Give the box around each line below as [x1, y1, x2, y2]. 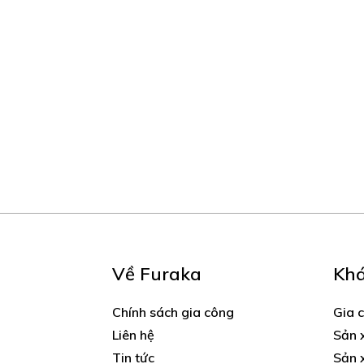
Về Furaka [112, 262, 201, 286]
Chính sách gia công [112, 304, 234, 321]
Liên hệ [112, 327, 154, 344]
